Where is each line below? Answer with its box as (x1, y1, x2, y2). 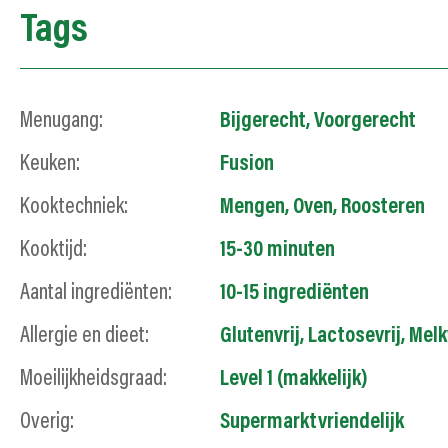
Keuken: (20, 153, 80, 176)
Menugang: (20, 110, 103, 133)
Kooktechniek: (20, 196, 128, 219)
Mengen (220, 196, 285, 219)
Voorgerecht (314, 110, 416, 133)
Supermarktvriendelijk (220, 411, 404, 434)
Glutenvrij (220, 325, 300, 348)
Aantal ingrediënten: (20, 282, 172, 305)
